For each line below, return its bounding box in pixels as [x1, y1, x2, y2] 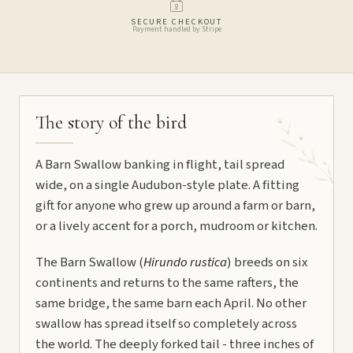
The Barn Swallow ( [35, 253, 143, 273]
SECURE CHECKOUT [130, 16, 223, 28]
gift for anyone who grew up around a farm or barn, [35, 196, 315, 216]
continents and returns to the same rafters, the [35, 273, 299, 293]
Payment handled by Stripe [132, 24, 221, 35]
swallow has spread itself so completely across [35, 314, 297, 334]
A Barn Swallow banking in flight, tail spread [35, 155, 284, 175]
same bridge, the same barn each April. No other [35, 294, 307, 314]
